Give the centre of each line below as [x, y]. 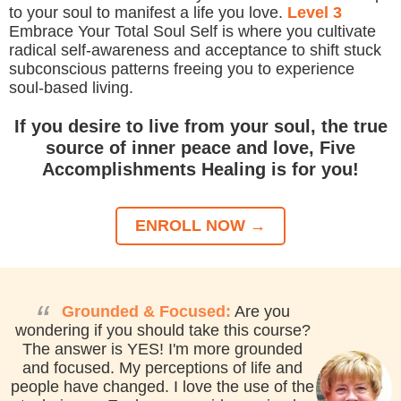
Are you [260, 311]
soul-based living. [71, 87]
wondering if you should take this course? [162, 330]
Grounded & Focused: [146, 311]
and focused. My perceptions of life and [162, 367]
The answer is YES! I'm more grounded [162, 349]
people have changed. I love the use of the [162, 386]
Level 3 [315, 12]
